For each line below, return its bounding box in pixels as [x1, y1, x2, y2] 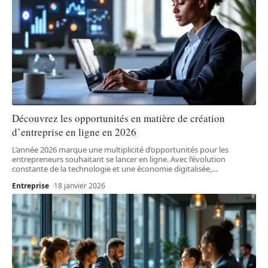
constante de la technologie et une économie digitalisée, [12, 163, 212, 174]
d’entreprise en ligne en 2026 [12, 124, 136, 139]
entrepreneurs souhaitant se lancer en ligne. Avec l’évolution [12, 153, 226, 165]
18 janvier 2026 [54, 180, 106, 191]
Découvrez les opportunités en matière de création [12, 111, 225, 125]
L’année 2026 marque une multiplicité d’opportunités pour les [12, 144, 229, 155]
